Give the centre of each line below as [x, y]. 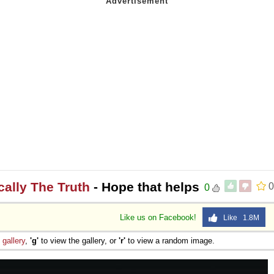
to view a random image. [170, 240]
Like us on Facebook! [159, 217]
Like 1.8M [239, 217]
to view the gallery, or [79, 240]
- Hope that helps [145, 187]
